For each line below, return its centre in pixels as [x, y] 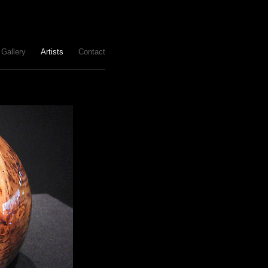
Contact [92, 52]
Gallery [13, 52]
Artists [52, 52]
